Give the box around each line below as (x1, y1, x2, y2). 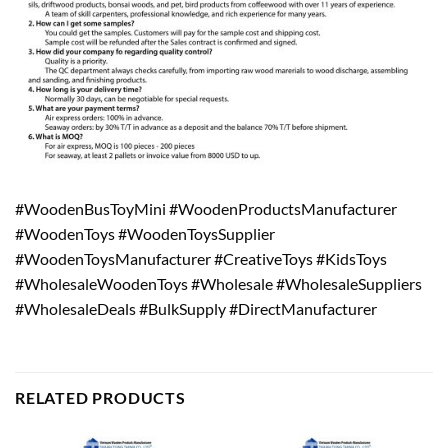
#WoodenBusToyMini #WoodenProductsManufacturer (15, 199, 397, 219)
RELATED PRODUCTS (15, 388, 186, 408)
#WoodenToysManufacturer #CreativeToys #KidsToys (15, 249, 387, 269)
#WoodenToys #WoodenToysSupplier (15, 224, 275, 244)
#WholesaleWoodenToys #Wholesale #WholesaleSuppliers (15, 274, 422, 294)
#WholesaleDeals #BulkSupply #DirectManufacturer (15, 299, 377, 319)
